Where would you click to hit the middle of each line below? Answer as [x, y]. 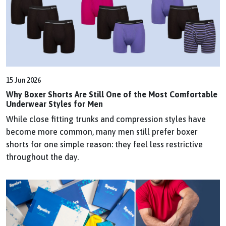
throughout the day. [42, 157]
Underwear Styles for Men [54, 104]
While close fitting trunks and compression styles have [106, 119]
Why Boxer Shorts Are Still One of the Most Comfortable [112, 95]
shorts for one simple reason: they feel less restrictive [104, 145]
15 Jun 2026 [23, 80]
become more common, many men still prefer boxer [102, 132]
